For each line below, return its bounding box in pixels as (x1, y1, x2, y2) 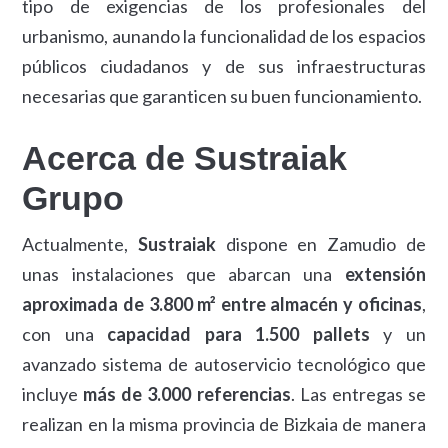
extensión (344, 263, 426, 285)
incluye (22, 383, 84, 405)
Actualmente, (22, 233, 139, 255)
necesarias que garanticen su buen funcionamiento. (22, 85, 423, 107)
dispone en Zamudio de (216, 233, 426, 255)
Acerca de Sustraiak (22, 140, 348, 177)
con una (22, 323, 108, 345)
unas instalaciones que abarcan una (22, 263, 345, 285)
